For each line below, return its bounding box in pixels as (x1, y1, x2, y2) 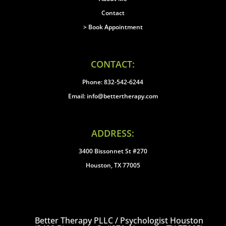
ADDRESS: (91, 127, 135, 139)
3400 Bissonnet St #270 (78, 147, 147, 155)
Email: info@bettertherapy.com (68, 92, 158, 100)
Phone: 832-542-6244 (82, 78, 144, 86)
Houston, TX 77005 (85, 161, 140, 169)
